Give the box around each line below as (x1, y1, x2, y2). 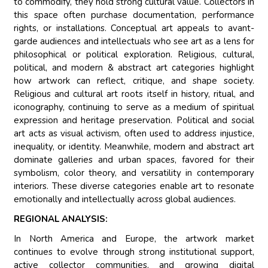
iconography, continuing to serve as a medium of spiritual (14, 101, 254, 114)
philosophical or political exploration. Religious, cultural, (14, 48, 254, 61)
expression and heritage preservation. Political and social (14, 114, 254, 127)
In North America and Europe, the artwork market (14, 233, 254, 245)
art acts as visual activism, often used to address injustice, (14, 127, 254, 140)
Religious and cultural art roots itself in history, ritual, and (14, 88, 254, 100)
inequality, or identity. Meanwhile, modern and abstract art (14, 141, 254, 153)
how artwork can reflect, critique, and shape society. (14, 75, 254, 87)
